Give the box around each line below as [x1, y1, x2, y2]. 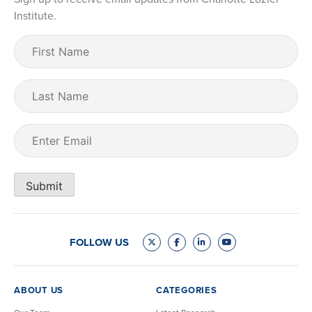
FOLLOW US [69, 235, 129, 251]
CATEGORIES [156, 283, 217, 297]
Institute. [14, 8, 56, 24]
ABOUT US [14, 283, 63, 297]
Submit [26, 178, 63, 193]
